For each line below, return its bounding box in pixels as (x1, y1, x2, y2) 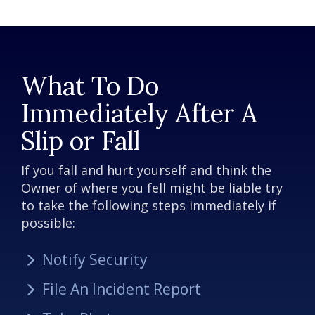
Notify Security (42, 250, 148, 270)
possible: (21, 214, 75, 232)
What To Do (21, 69, 159, 102)
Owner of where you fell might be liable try (21, 179, 283, 197)
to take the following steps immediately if (21, 197, 276, 214)
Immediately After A (21, 96, 257, 129)
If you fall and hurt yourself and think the (21, 162, 271, 179)
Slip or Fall (21, 124, 140, 157)
